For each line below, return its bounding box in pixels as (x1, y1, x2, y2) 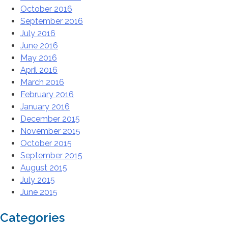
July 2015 (20, 175, 55, 185)
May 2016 (20, 53, 57, 63)
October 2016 (20, 4, 72, 14)
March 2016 (20, 77, 64, 88)
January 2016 (20, 102, 70, 112)
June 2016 (20, 41, 58, 51)
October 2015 (20, 138, 72, 149)
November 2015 (20, 126, 80, 136)
